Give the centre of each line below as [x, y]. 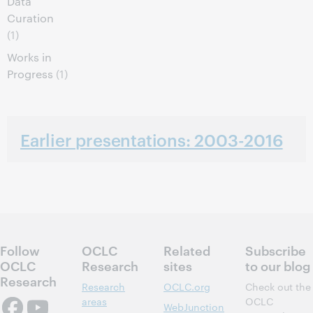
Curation [30, 18]
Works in [29, 57]
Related [187, 250]
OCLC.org [187, 286]
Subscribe [276, 250]
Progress [30, 74]
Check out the [278, 286]
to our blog [278, 265]
